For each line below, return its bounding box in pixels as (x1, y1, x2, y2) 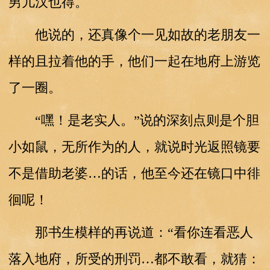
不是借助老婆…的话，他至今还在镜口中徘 (8, 165, 260, 181)
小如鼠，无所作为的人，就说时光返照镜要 (8, 139, 260, 154)
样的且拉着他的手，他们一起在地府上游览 (8, 53, 260, 69)
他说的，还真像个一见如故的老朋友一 (8, 27, 260, 42)
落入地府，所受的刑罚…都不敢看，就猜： (8, 251, 260, 266)
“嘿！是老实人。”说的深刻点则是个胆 (8, 112, 259, 128)
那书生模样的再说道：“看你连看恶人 (8, 224, 253, 240)
